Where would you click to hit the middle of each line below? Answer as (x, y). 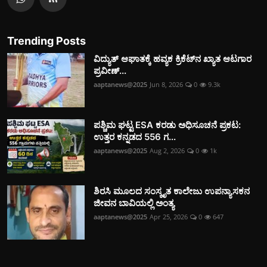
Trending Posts (46, 41)
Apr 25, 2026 (169, 216)
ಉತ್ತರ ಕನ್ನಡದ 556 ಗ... (135, 136)
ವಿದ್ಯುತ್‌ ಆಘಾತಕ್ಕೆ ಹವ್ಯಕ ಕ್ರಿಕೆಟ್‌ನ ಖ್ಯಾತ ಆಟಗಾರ (173, 58)
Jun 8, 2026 (166, 84)
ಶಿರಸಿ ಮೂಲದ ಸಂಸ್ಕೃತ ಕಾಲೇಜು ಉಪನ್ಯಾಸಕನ (172, 191)
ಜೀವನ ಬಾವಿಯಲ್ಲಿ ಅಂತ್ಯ (134, 203)
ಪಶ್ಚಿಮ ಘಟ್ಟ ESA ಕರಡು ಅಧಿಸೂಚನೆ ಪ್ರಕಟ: (167, 125)
